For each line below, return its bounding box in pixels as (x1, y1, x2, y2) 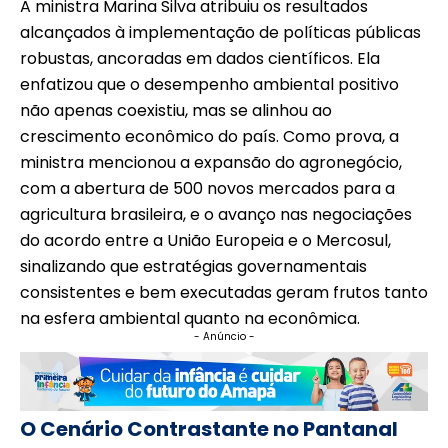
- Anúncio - (193, 328, 255, 344)
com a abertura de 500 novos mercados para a (20, 176, 395, 200)
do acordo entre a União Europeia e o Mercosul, (20, 228, 391, 252)
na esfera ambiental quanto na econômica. (20, 306, 360, 330)
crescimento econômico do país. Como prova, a (20, 124, 399, 148)
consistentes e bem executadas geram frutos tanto (20, 280, 428, 304)
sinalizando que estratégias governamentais (20, 254, 367, 278)
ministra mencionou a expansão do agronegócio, (20, 150, 402, 174)
